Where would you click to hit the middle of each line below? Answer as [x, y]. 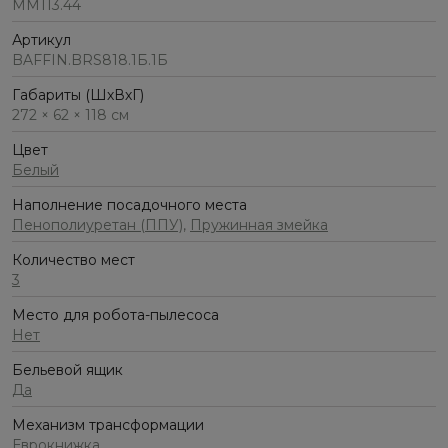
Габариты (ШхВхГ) [78, 95]
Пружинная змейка [259, 225]
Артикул [41, 40]
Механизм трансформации [108, 425]
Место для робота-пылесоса [115, 315]
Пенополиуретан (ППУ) [97, 225]
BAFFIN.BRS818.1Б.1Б [90, 60]
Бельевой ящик [67, 370]
